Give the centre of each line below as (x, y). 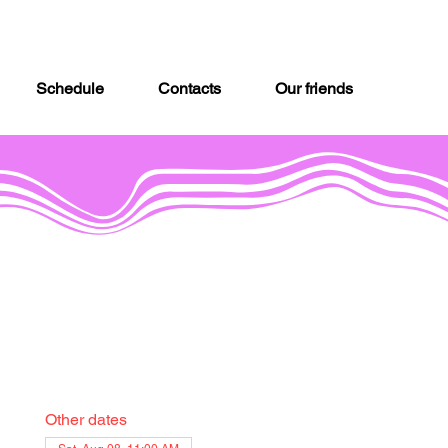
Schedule (70, 88)
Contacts (189, 88)
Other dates (85, 419)
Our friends (314, 88)
